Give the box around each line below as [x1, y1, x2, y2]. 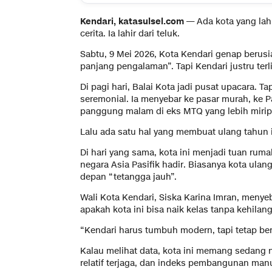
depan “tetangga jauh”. [80, 171, 177, 183]
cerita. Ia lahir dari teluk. [80, 28, 180, 40]
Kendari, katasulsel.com [80, 16, 184, 28]
